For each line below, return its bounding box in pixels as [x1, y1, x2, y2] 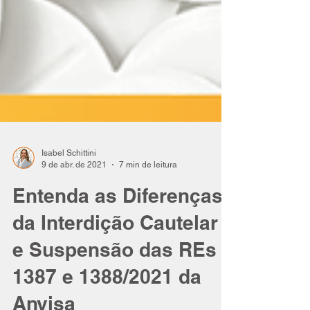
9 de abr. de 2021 [42, 270, 107, 280]
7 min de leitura [119, 270, 177, 280]
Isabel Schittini [42, 259, 96, 268]
